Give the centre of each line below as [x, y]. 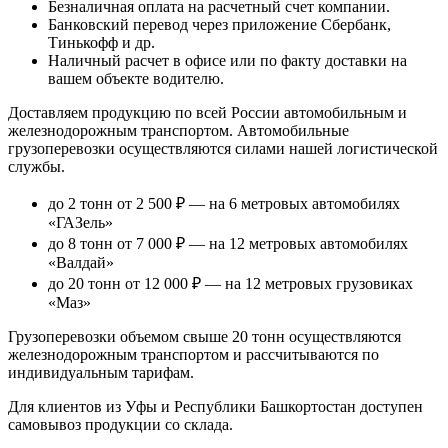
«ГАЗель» [80, 222]
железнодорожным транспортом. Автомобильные [178, 130]
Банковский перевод [118, 24]
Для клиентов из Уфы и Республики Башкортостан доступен [215, 406]
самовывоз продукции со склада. [120, 424]
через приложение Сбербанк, [289, 24]
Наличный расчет [108, 60]
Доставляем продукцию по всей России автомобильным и [207, 112]
